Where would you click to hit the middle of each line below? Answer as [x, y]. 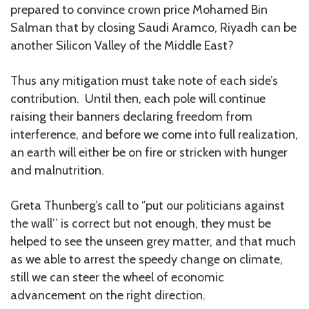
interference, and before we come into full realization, [154, 134]
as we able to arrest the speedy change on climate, [147, 259]
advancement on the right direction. [108, 295]
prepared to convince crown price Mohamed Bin [139, 9]
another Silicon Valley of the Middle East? [122, 45]
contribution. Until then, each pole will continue [138, 98]
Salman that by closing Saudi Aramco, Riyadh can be [153, 27]
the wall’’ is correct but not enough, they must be [141, 223]
